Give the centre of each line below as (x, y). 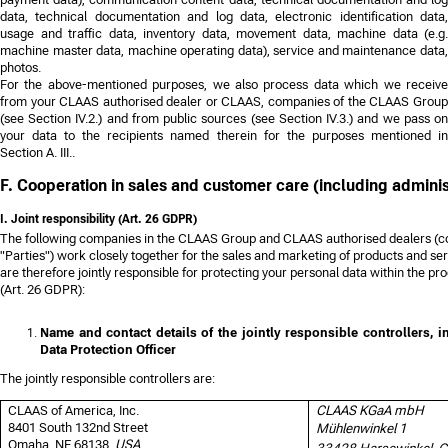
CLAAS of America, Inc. (74, 410)
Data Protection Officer (108, 349)
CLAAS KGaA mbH (370, 410)
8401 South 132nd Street (78, 427)
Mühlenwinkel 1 (362, 428)
